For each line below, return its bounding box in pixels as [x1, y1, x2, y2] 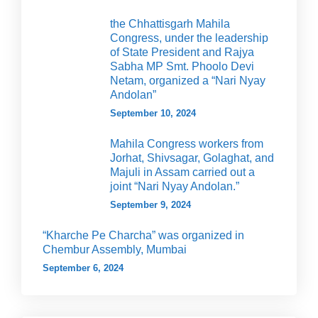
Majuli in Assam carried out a [110, 166, 255, 179]
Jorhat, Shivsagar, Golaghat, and [110, 152, 274, 165]
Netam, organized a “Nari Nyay [110, 75, 265, 87]
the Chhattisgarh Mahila [110, 18, 230, 31]
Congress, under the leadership [110, 32, 268, 45]
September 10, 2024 [110, 108, 196, 119]
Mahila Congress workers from [110, 138, 263, 150]
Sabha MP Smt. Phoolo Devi [110, 60, 254, 73]
